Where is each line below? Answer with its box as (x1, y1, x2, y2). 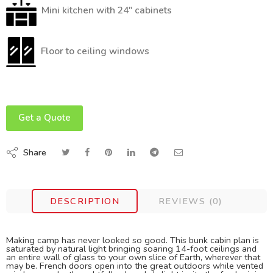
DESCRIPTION (50, 194, 119, 207)
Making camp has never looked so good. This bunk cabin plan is (6, 233, 259, 246)
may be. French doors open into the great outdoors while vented (6, 259, 263, 272)
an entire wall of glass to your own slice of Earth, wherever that (6, 250, 260, 263)
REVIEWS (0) (158, 194, 223, 207)
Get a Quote (18, 111, 71, 124)
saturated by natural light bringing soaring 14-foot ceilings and (6, 242, 257, 255)
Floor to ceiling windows (41, 44, 149, 58)
